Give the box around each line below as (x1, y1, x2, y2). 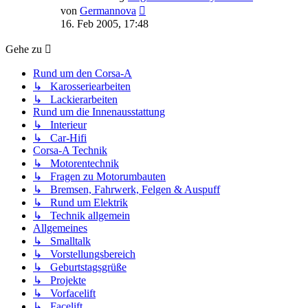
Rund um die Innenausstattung (33, 106, 165, 118)
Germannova (80, 5, 136, 17)
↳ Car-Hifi (33, 132, 87, 144)
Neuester (145, 2, 184, 14)
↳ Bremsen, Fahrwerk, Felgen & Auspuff (33, 184, 220, 196)
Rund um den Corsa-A (33, 67, 132, 80)
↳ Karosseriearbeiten (33, 80, 131, 93)
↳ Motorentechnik (33, 157, 119, 170)
